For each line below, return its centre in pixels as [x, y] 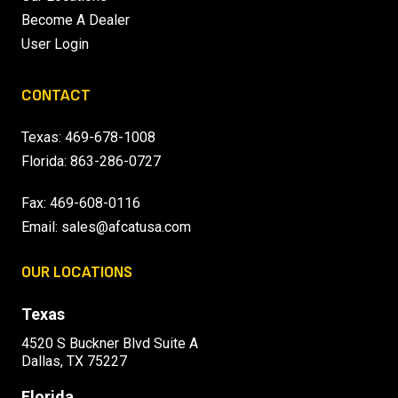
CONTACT [56, 96]
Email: [41, 227]
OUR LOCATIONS [77, 273]
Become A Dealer [76, 20]
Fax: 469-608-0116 [81, 203]
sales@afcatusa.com [126, 227]
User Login [55, 44]
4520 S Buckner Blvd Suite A [110, 344]
